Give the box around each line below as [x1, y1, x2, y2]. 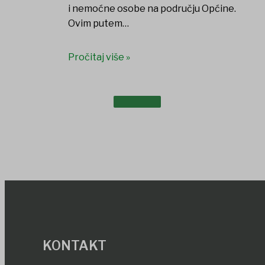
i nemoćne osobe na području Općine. [67, 3, 236, 15]
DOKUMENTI [44, 94, 95, 104]
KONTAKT [43, 237, 106, 253]
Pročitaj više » [67, 51, 130, 63]
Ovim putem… [67, 18, 129, 30]
